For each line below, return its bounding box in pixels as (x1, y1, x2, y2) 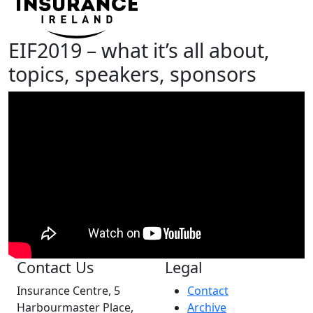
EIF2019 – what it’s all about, (8, 36, 270, 64)
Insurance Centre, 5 (17, 282, 120, 298)
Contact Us (17, 256, 94, 277)
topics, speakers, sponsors (8, 60, 256, 88)
